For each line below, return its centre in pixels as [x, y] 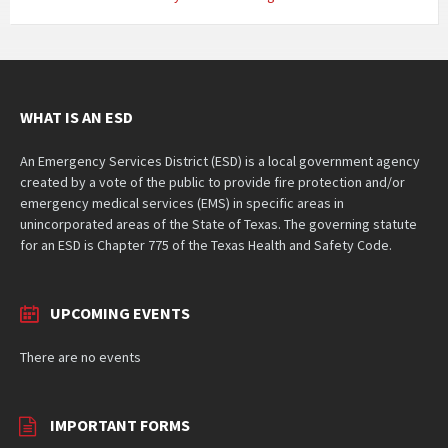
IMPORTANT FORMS [120, 424]
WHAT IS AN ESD [76, 116]
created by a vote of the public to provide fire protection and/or [212, 181]
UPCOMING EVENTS [120, 312]
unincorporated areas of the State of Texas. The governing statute [218, 223]
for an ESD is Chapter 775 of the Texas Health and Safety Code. [206, 244]
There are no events [80, 356]
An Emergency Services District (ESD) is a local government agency [220, 160]
